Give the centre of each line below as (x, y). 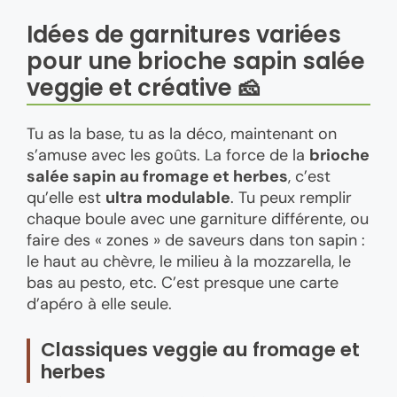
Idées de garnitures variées (184, 35)
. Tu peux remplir (291, 198)
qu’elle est (66, 198)
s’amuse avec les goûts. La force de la (168, 156)
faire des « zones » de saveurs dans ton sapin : (196, 241)
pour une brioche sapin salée (196, 62)
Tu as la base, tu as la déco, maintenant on (182, 134)
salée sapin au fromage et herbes (157, 177)
